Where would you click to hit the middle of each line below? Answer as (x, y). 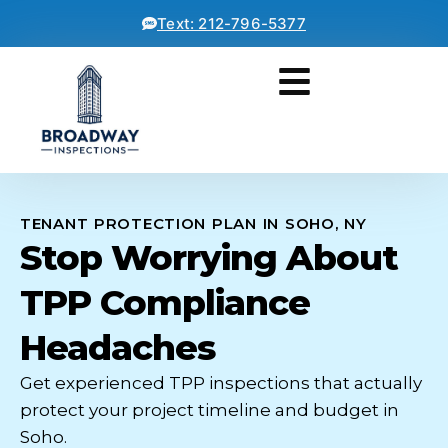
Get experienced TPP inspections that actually (221, 383)
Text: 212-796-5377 (231, 23)
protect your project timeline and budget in (209, 410)
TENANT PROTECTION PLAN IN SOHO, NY (193, 223)
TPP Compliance (165, 302)
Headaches (117, 347)
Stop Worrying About (209, 257)
